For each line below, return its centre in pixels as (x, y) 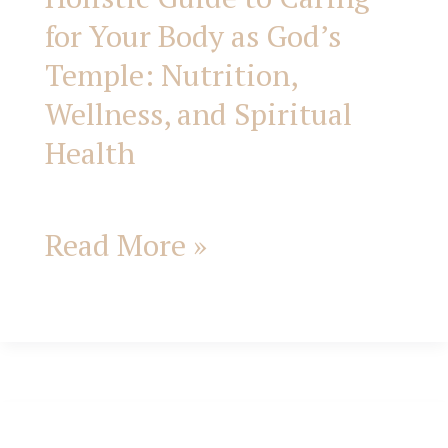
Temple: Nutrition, (171, 75)
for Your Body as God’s (193, 36)
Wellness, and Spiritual (198, 114)
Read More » (126, 245)
